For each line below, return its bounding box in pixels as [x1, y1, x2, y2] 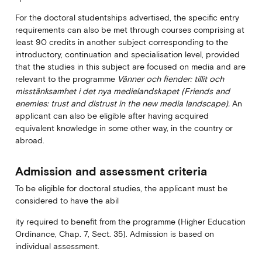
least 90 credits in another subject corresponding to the [15, 37, 228, 47]
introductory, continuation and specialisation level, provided [15, 50, 240, 60]
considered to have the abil [15, 196, 119, 206]
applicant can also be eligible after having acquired [15, 111, 209, 121]
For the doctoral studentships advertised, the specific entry [15, 13, 239, 23]
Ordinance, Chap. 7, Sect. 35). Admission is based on [15, 229, 214, 239]
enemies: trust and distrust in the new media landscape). [15, 99, 230, 109]
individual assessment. [15, 241, 99, 251]
